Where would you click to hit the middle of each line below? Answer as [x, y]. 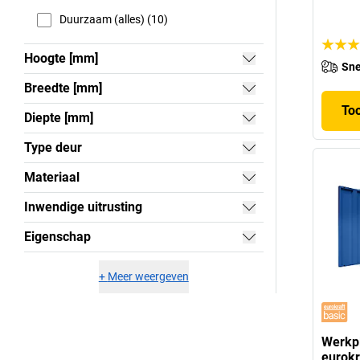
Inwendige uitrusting [83, 207]
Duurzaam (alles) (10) [114, 20]
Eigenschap [57, 236]
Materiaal [52, 177]
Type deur [53, 147]
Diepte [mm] [59, 117]
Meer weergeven [148, 276]
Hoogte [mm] [61, 58]
